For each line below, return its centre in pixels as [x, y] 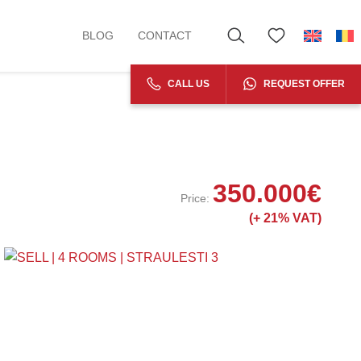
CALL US [187, 84]
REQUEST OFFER [303, 84]
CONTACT [165, 36]
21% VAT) [292, 218]
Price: [195, 198]
